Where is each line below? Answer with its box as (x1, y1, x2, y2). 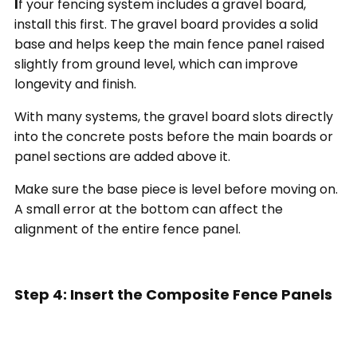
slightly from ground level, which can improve (14, 55, 298, 74)
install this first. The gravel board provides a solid (14, 15, 318, 34)
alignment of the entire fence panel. (14, 220, 241, 239)
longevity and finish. (14, 75, 136, 94)
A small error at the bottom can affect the (14, 200, 283, 219)
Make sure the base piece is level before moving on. (14, 180, 338, 199)
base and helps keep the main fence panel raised (14, 35, 324, 54)
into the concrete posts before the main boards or (14, 127, 333, 147)
